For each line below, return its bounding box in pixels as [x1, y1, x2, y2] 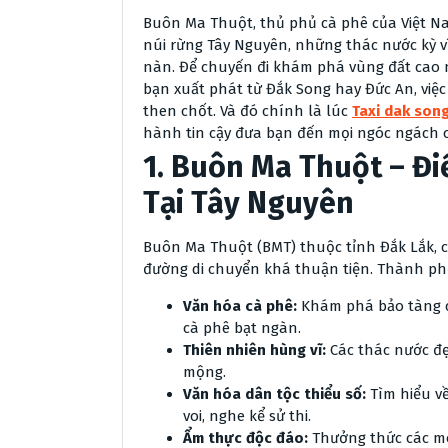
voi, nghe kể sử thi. [183, 407, 311, 425]
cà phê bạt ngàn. [183, 319, 301, 337]
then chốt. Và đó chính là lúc [143, 102, 352, 120]
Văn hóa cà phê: [183, 297, 297, 315]
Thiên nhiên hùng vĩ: [183, 341, 326, 359]
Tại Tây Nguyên [143, 185, 354, 221]
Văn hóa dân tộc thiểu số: [183, 385, 366, 403]
